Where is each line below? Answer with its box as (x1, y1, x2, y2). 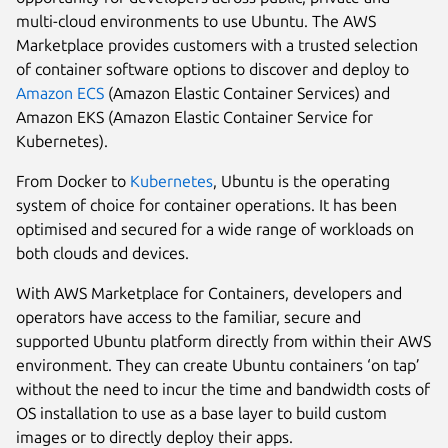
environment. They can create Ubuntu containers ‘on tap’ (16, 356, 420, 375)
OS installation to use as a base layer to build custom (16, 404, 387, 423)
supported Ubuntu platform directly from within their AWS (16, 332, 431, 351)
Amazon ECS (16, 84, 104, 103)
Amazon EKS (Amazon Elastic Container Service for (16, 108, 373, 127)
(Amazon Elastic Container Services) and (104, 84, 390, 103)
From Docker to (16, 172, 130, 191)
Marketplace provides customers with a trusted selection (16, 36, 418, 55)
